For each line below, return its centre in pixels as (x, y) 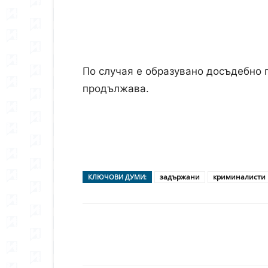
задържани (180, 177)
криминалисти (239, 177)
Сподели (118, 247)
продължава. (116, 89)
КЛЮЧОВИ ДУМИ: (117, 177)
